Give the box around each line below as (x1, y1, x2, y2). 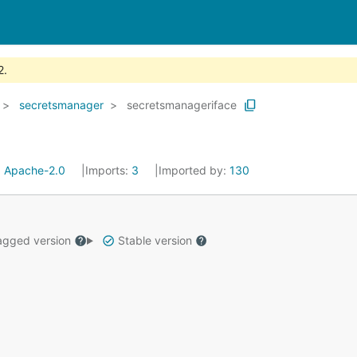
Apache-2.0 (4, 163, 65, 177)
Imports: (85, 163, 131, 177)
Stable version (114, 233, 195, 247)
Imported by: (159, 163, 229, 177)
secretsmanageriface (127, 98, 237, 112)
